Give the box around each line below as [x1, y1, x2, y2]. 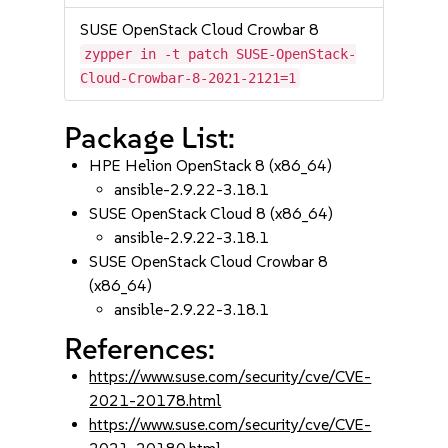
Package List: [64, 119, 236, 156]
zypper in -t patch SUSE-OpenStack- [84, 46, 357, 62]
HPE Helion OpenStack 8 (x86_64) [89, 156, 333, 175]
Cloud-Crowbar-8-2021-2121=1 [80, 70, 297, 86]
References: [64, 330, 216, 367]
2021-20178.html [89, 391, 222, 410]
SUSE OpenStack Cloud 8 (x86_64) [89, 204, 334, 223]
